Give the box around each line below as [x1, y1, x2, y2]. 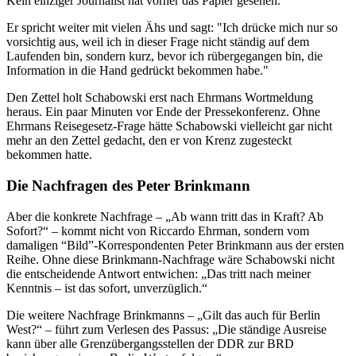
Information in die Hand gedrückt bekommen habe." [6, 64, 269, 78]
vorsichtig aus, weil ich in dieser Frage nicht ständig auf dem [6, 35, 309, 49]
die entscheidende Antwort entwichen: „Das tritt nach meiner [6, 266, 311, 281]
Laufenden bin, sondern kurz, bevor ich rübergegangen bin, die [6, 49, 323, 64]
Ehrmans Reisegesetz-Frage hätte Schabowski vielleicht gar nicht [6, 119, 332, 133]
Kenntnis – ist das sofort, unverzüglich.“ [6, 281, 207, 295]
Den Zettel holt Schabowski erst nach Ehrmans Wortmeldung [6, 91, 313, 105]
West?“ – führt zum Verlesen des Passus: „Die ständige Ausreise [6, 322, 327, 336]
